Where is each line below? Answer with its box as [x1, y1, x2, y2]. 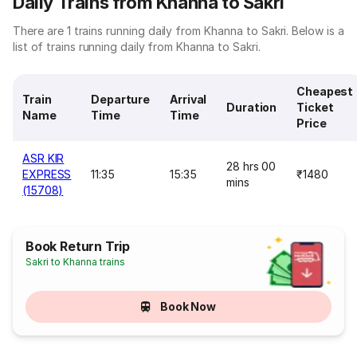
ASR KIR [22, 151, 65, 165]
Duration [226, 100, 277, 114]
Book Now [159, 300, 217, 313]
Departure [91, 92, 151, 106]
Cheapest [296, 84, 354, 98]
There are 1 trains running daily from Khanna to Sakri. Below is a [13, 24, 344, 37]
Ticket [296, 100, 334, 114]
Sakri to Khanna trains [25, 256, 126, 268]
